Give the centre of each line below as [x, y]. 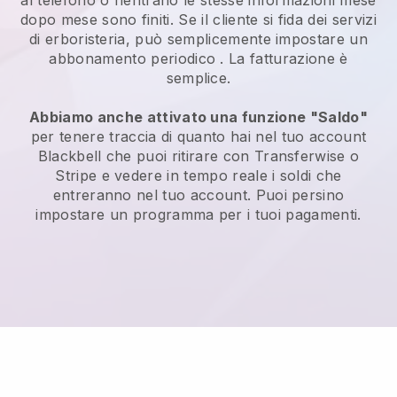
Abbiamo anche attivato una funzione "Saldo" [198, 117]
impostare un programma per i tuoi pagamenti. [198, 215]
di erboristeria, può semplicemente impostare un [198, 39]
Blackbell [70, 156]
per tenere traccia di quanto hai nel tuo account [198, 137]
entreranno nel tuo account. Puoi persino [198, 195]
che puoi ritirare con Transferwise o [230, 156]
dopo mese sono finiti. [100, 20]
